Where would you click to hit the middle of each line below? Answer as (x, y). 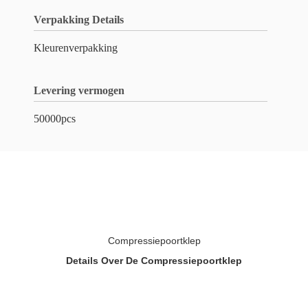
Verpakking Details (79, 20)
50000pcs (55, 119)
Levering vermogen (79, 90)
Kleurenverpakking (76, 48)
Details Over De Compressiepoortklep (154, 261)
